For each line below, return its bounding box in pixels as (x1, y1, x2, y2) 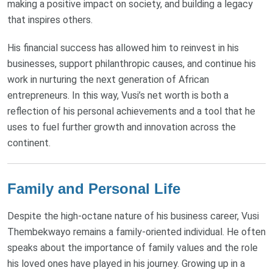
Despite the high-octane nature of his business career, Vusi (7, 210, 259, 222)
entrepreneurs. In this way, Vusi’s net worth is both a (7, 89, 229, 101)
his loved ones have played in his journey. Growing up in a (7, 257, 245, 269)
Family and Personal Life (7, 180, 180, 197)
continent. (7, 136, 51, 149)
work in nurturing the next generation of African (7, 73, 209, 85)
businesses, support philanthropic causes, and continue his (7, 57, 256, 69)
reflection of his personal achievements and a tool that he (7, 105, 255, 117)
